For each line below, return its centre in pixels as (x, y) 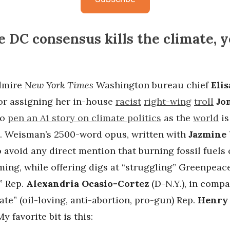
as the (177, 118)
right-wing (168, 102)
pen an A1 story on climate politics (84, 118)
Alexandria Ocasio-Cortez (88, 184)
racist (128, 102)
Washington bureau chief (152, 85)
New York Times (59, 85)
